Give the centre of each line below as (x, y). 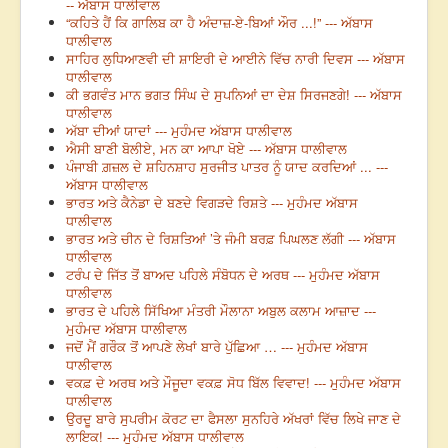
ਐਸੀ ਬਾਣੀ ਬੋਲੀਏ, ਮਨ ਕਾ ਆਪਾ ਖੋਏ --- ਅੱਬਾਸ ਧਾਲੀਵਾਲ (206, 149)
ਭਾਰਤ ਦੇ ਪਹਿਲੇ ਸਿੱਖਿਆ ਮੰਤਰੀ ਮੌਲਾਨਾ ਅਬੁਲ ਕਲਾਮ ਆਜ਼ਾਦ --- (221, 311)
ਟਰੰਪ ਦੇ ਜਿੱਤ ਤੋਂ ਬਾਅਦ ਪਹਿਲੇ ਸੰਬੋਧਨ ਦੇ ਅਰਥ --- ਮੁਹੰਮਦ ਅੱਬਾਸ (223, 275)
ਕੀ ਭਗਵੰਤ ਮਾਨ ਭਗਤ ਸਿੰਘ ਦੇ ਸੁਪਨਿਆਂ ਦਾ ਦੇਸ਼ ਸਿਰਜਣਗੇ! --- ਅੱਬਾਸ (234, 95)
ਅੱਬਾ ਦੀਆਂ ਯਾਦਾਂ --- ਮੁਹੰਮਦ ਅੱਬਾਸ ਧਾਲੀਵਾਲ (179, 131)
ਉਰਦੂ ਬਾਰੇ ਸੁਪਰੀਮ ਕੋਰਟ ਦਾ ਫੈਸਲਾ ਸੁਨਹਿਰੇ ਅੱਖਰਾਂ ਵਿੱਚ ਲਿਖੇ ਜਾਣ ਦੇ (233, 419)
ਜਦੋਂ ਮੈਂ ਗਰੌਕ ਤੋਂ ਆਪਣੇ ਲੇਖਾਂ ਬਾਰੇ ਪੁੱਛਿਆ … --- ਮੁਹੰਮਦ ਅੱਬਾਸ (217, 347)
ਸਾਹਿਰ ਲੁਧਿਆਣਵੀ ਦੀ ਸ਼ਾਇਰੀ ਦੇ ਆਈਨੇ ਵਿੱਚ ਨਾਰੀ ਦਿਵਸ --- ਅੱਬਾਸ (235, 59)
